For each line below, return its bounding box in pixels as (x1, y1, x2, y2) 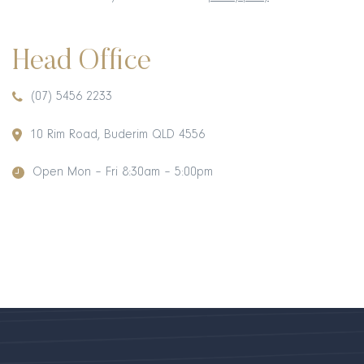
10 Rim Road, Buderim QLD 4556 (30, 128, 205, 141)
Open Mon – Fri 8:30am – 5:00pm (32, 166, 213, 180)
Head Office (12, 48, 151, 78)
